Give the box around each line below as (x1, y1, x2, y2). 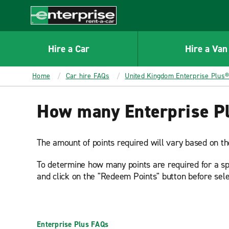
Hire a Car (48, 42, 89, 55)
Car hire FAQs (65, 71, 109, 81)
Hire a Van (185, 42, 228, 55)
